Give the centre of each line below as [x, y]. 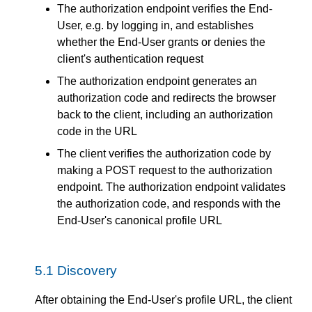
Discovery [87, 271]
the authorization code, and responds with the [169, 204]
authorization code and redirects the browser [166, 98]
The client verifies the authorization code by [164, 154]
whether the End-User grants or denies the [161, 42]
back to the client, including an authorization [165, 115]
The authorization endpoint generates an [157, 81]
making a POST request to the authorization [165, 171]
